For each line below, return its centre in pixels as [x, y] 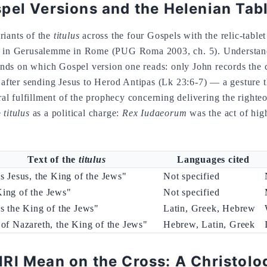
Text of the [53, 159]
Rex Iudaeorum [155, 113]
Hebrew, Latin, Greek [209, 224]
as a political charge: [76, 113]
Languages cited [213, 159]
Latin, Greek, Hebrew [209, 208]
